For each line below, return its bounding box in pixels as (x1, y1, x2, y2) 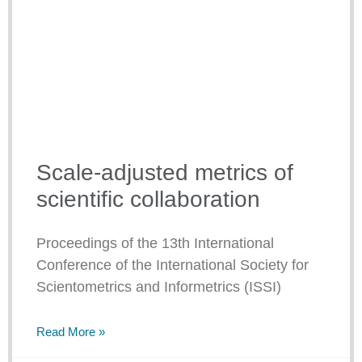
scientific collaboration (36, 187, 260, 213)
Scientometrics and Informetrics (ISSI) (36, 279, 281, 296)
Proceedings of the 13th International (36, 235, 274, 252)
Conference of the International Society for (36, 257, 309, 274)
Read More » (36, 325, 105, 339)
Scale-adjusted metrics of (36, 160, 293, 186)
